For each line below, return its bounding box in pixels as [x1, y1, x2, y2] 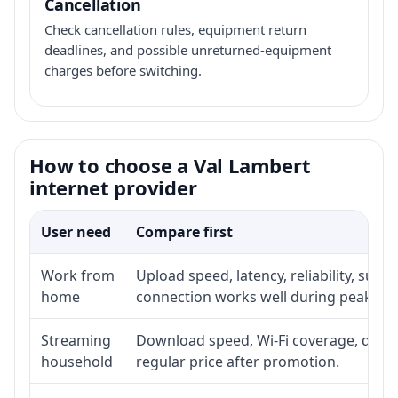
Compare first [136, 221, 233, 242]
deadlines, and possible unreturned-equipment [44, 40, 331, 59]
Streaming [41, 330, 111, 350]
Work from [41, 265, 115, 285]
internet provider [29, 173, 197, 201]
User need [41, 221, 111, 242]
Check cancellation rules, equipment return [44, 20, 306, 38]
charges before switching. [44, 60, 202, 79]
